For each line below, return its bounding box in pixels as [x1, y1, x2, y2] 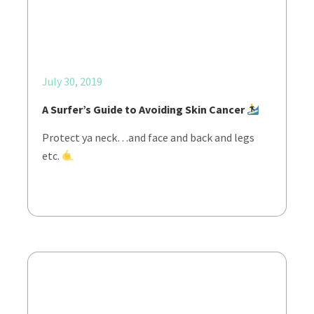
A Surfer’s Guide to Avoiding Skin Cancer [42, 102, 247, 116]
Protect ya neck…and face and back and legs [42, 130, 254, 144]
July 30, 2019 [42, 74, 102, 88]
